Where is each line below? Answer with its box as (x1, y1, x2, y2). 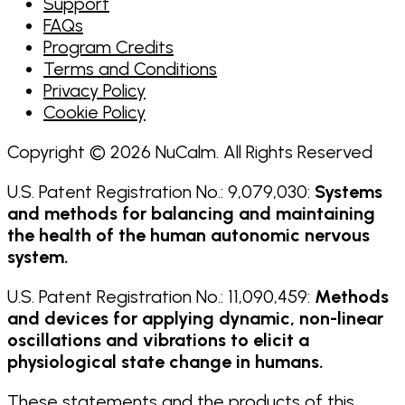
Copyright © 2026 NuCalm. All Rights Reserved (7, 140, 372, 163)
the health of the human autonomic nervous (7, 223, 370, 246)
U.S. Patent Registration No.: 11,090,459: (7, 285, 315, 307)
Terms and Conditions (43, 57, 217, 80)
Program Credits (43, 35, 174, 58)
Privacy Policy (43, 79, 146, 101)
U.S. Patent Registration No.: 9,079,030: (7, 180, 315, 202)
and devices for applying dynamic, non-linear (7, 306, 383, 329)
